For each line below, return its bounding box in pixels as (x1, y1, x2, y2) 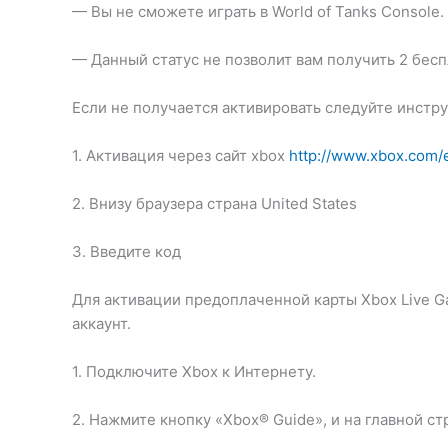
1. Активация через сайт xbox (72, 145, 289, 165)
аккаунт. (72, 313, 131, 333)
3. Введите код (72, 241, 181, 261)
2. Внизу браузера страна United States (72, 193, 357, 213)
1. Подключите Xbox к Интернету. (72, 361, 316, 381)
